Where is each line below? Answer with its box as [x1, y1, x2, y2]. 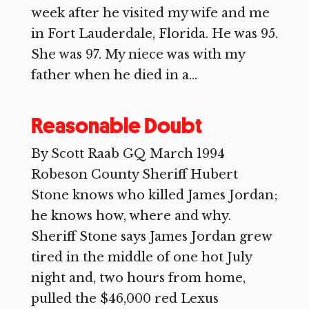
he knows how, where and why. [30, 208, 231, 223]
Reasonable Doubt [30, 112, 202, 139]
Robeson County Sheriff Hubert [30, 167, 238, 182]
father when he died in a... [30, 68, 197, 83]
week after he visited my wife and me [30, 6, 270, 21]
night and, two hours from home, [30, 270, 246, 286]
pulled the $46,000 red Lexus [30, 291, 219, 306]
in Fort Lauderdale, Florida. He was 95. [30, 26, 278, 41]
